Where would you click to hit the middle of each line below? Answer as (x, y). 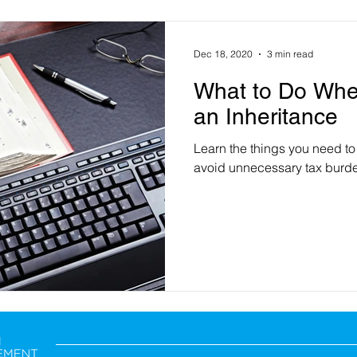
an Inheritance (266, 116)
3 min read (290, 54)
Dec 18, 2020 (223, 54)
